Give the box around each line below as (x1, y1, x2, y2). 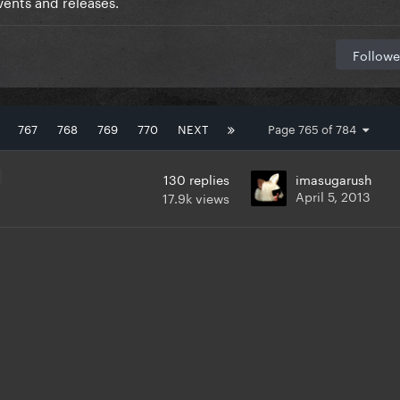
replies (189, 168, 229, 188)
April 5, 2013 (296, 185, 371, 205)
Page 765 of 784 (268, 118, 362, 137)
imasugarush (296, 168, 372, 188)
